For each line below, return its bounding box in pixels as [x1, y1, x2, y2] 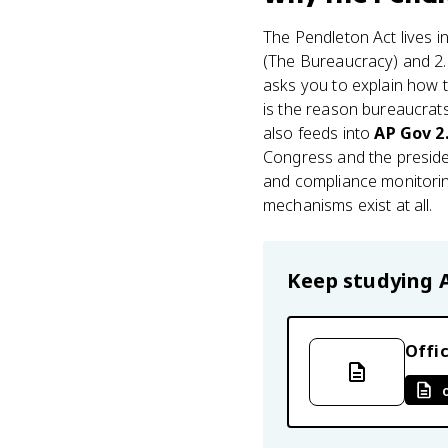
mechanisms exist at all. [263, 194, 433, 216]
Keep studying [287, 267, 439, 294]
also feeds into [263, 122, 375, 144]
